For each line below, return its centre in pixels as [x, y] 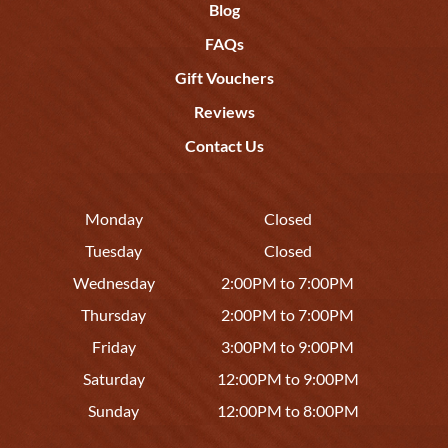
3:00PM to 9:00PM [287, 347]
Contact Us [224, 146]
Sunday [113, 411]
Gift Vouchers [224, 78]
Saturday [113, 379]
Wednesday [113, 283]
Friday [113, 347]
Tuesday [113, 251]
